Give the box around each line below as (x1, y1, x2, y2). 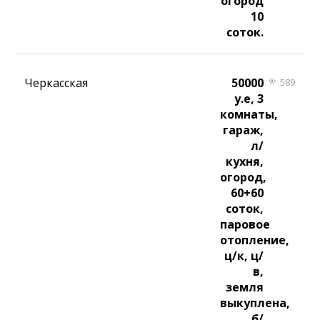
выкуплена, (220, 295, 291, 311)
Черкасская (24, 75, 89, 91)
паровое (220, 216, 271, 233)
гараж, (222, 122, 264, 139)
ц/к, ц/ (224, 248, 264, 264)
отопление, (220, 232, 290, 249)
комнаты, (220, 106, 279, 123)
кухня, (225, 154, 264, 170)
